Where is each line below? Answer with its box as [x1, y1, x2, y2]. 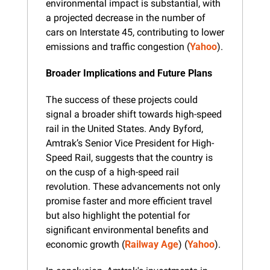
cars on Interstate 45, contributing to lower [46, 26, 224, 38]
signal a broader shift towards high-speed [46, 108, 222, 120]
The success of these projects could [46, 93, 198, 105]
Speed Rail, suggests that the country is [46, 151, 213, 163]
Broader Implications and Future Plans [46, 67, 212, 79]
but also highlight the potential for [46, 209, 190, 221]
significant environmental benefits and [46, 224, 209, 236]
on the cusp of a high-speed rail [46, 166, 179, 178]
